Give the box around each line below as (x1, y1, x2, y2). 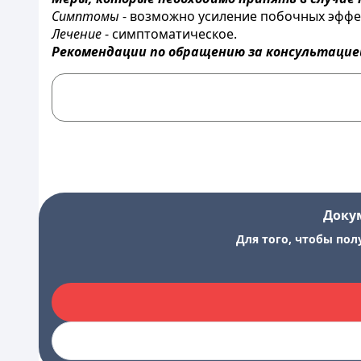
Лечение (52, 25, 102, 43)
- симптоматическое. (102, 25, 237, 43)
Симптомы (52, 7, 119, 25)
